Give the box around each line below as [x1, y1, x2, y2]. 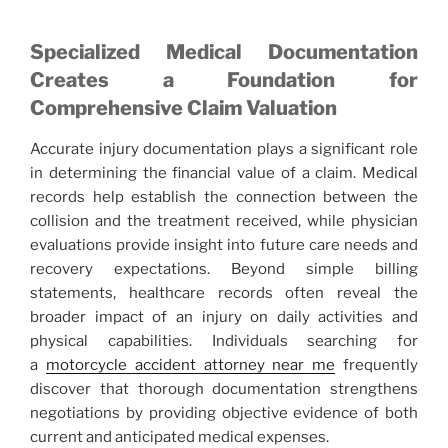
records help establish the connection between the [30, 187, 418, 206]
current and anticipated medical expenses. [30, 427, 329, 446]
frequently [335, 355, 419, 374]
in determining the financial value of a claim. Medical [30, 163, 418, 182]
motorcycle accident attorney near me [45, 355, 336, 374]
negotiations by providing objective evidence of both [30, 403, 418, 422]
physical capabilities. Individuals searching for [30, 331, 418, 350]
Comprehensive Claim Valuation [30, 95, 337, 120]
